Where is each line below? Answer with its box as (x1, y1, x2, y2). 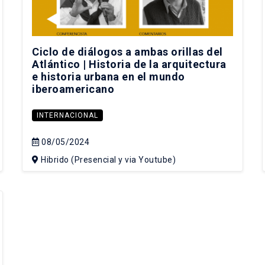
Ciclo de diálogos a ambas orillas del (32, 46, 223, 59)
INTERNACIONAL (37, 111, 99, 120)
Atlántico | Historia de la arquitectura (32, 58, 227, 71)
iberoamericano (32, 83, 115, 96)
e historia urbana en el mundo (32, 70, 185, 83)
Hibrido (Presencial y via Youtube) (38, 155, 176, 165)
